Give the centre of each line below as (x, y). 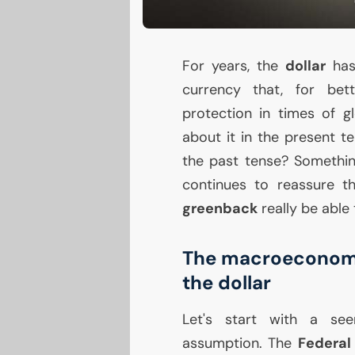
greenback (219, 209)
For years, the (234, 66)
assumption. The (240, 344)
